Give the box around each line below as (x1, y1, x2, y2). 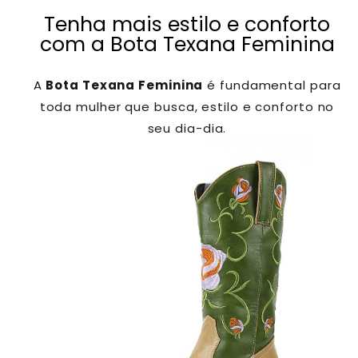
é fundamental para (203, 77, 341, 94)
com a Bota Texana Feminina (39, 30, 335, 59)
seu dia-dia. (147, 120, 227, 137)
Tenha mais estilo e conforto (44, 10, 330, 39)
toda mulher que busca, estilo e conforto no (39, 98, 335, 116)
